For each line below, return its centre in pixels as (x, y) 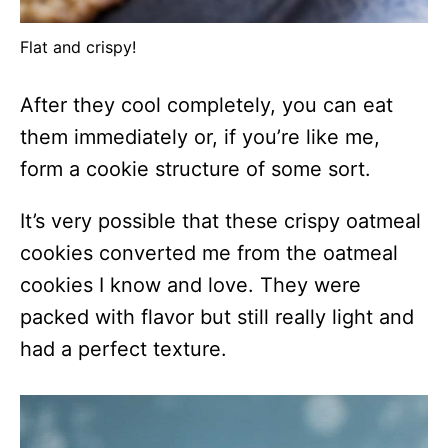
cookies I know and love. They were (190, 285)
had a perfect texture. (123, 349)
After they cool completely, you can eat (206, 105)
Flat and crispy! (78, 47)
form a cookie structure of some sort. (195, 169)
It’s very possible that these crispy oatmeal (220, 221)
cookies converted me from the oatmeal (209, 253)
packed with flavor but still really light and (217, 317)
